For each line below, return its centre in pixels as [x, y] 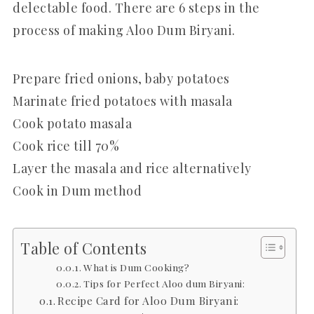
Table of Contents [84, 248]
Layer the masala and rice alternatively [132, 168]
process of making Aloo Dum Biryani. [124, 30]
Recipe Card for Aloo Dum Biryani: [148, 300]
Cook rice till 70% [66, 145]
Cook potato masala [72, 123]
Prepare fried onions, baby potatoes [121, 78]
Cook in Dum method [77, 190]
